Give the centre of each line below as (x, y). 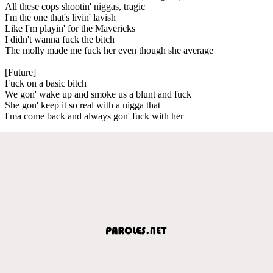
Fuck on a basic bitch (46, 83)
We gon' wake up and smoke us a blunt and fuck (98, 94)
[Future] (20, 72)
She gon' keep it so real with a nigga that (83, 105)
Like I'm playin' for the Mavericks (70, 28)
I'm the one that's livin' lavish (60, 17)
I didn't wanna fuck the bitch (60, 39)
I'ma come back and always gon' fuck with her (94, 116)
